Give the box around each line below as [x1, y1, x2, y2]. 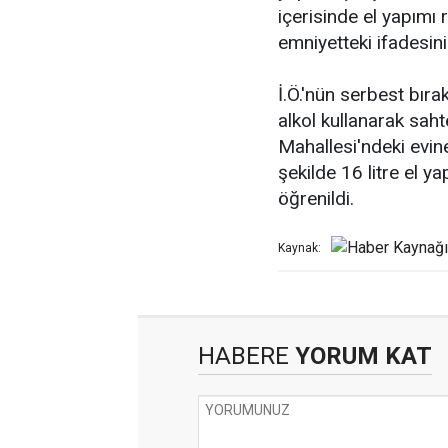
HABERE [198, 342, 289, 371]
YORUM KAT [289, 342, 432, 371]
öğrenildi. [278, 187, 354, 211]
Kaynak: [278, 241, 321, 256]
